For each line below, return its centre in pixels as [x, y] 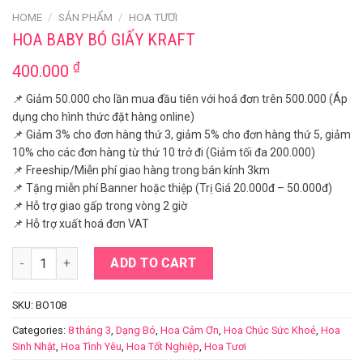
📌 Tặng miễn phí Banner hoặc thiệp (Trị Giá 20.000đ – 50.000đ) [172, 188]
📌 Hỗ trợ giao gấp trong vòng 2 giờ [100, 206]
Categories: [40, 331]
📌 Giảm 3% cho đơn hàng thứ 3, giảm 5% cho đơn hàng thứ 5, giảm [181, 135]
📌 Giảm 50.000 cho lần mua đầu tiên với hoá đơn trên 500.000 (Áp [180, 99]
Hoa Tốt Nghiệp [163, 347]
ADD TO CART [154, 263]
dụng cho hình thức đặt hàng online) [103, 117]
